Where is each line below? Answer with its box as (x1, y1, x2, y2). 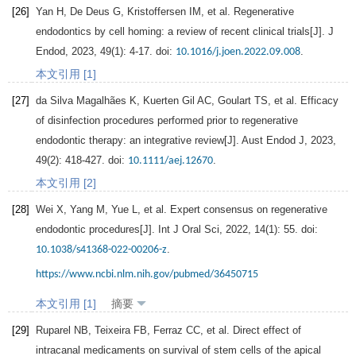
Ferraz (153, 324, 183, 337)
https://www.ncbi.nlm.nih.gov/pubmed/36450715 (36, 269, 258, 281)
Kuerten (143, 95, 179, 107)
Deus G (86, 6, 121, 18)
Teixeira (95, 324, 130, 337)
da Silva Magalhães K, (36, 95, 143, 107)
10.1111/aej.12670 (128, 155, 213, 168)
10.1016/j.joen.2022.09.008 (176, 46, 300, 59)
